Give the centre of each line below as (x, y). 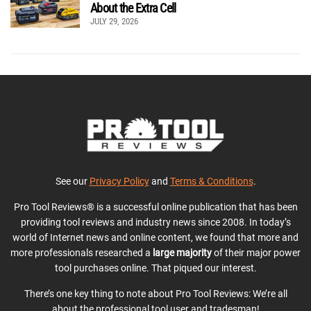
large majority (182, 253)
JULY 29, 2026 (114, 22)
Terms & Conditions (211, 182)
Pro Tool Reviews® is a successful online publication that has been (155, 207)
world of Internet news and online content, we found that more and (155, 238)
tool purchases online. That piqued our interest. (155, 268)
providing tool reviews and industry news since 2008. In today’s (155, 222)
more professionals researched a (82, 253)
